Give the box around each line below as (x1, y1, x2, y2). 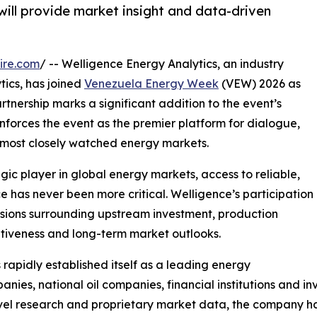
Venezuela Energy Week (84, 76, 219, 91)
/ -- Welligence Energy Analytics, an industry (40, 57, 284, 71)
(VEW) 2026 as (219, 76, 301, 91)
